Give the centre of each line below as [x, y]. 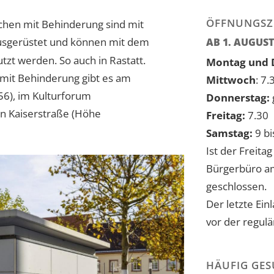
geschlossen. [236, 187]
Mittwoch [231, 80]
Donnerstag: [238, 98]
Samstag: [229, 133]
